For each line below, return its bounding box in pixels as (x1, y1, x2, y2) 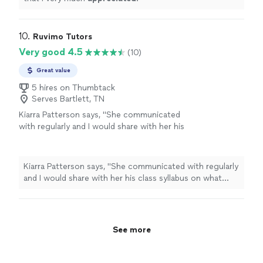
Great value (36, 66, 70, 75)
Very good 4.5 (19, 46, 83, 58)
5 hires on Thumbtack (32, 83, 115, 93)
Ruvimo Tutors (33, 32, 92, 42)
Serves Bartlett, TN (32, 94, 104, 104)
